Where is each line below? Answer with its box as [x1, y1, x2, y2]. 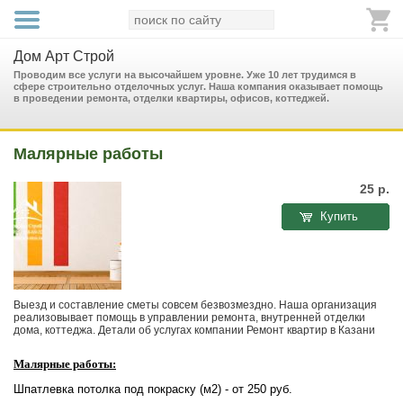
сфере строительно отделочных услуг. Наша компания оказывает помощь [13, 81, 383, 92]
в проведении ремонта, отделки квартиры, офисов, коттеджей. [13, 93, 329, 103]
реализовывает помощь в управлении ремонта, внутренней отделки [13, 311, 365, 324]
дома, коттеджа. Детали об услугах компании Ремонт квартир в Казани [13, 324, 375, 336]
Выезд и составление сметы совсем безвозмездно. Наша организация [13, 299, 377, 311]
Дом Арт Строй [13, 49, 114, 64]
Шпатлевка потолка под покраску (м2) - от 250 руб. [13, 382, 292, 396]
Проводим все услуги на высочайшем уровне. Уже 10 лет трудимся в [13, 69, 356, 80]
